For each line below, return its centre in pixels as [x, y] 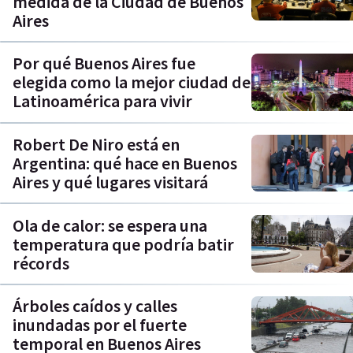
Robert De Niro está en [96, 144]
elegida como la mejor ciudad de [132, 82]
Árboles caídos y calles [95, 306]
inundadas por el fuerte [100, 325]
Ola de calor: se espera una [110, 225]
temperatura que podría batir [123, 244]
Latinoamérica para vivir [102, 101]
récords [41, 263]
